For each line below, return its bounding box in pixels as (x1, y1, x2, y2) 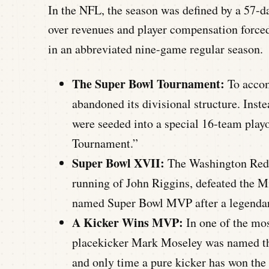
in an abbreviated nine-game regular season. (48, 41, 263, 58)
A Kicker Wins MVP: (72, 214, 183, 232)
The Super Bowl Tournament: (72, 75, 225, 93)
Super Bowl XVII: (72, 154, 165, 172)
